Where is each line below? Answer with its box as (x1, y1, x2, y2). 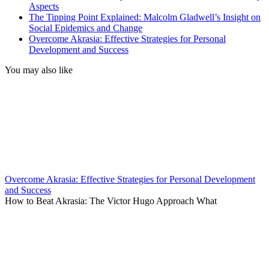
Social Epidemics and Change (29, 23, 142, 34)
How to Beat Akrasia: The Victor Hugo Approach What (5, 196, 217, 207)
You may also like (5, 65, 73, 76)
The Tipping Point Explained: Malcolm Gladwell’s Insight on (29, 12, 261, 23)
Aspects (29, 1, 59, 12)
